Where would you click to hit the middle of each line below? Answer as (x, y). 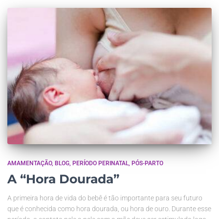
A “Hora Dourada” (63, 179)
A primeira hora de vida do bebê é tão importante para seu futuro (105, 198)
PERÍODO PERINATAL (100, 163)
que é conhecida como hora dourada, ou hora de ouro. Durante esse (109, 208)
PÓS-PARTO (147, 163)
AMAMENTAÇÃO (30, 163)
